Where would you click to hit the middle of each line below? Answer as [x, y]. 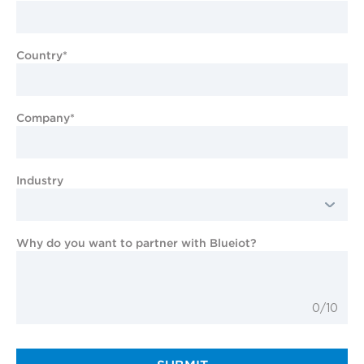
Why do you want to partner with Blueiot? [136, 243]
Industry [40, 180]
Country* [42, 55]
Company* [45, 117]
